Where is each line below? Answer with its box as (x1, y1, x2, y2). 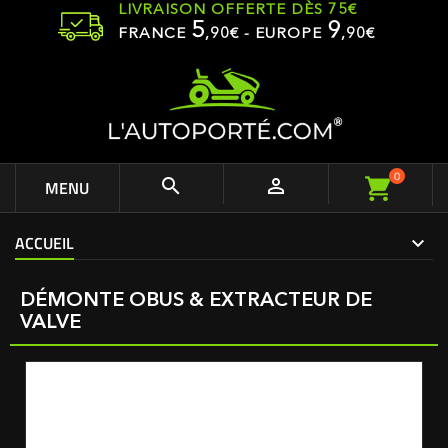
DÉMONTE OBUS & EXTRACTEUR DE (20, 291, 372, 311)
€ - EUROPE (230, 27, 327, 42)
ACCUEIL (15, 231, 74, 255)
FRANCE (118, 27, 191, 42)
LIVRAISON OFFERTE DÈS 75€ (118, 3, 357, 18)
